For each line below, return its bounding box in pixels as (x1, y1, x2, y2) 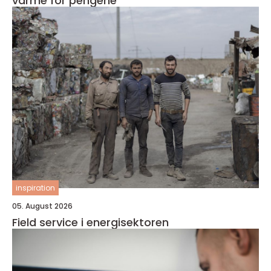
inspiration (16, 183, 55, 194)
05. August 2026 (12, 201, 73, 212)
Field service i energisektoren (12, 215, 169, 230)
